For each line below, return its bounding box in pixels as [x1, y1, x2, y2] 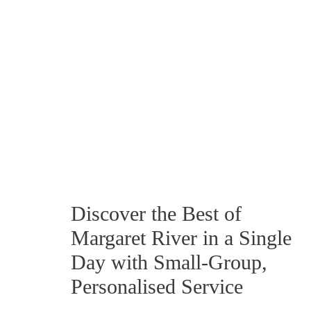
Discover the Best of [71, 201, 242, 225]
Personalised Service [71, 274, 243, 298]
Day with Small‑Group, [71, 250, 267, 274]
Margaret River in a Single [71, 226, 292, 249]
